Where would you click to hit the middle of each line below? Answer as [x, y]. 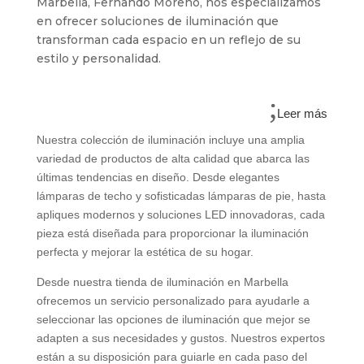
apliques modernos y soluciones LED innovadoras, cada [180, 215]
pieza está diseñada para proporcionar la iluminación [172, 234]
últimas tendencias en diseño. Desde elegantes [158, 178]
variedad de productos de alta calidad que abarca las [173, 159]
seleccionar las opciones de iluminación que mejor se [173, 320]
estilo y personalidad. [98, 59]
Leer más [303, 114]
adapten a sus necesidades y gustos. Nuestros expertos [180, 338]
